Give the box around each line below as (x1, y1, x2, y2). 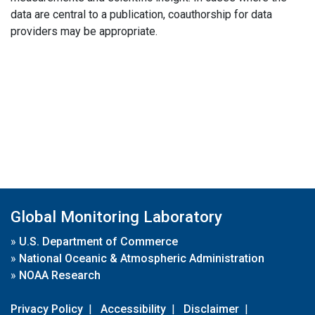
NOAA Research (19, 269, 101, 282)
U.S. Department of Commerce (19, 235, 178, 248)
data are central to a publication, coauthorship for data (11, 8, 272, 21)
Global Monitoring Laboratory (11, 207, 222, 226)
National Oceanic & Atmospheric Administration (19, 252, 264, 265)
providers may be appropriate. (11, 25, 157, 38)
